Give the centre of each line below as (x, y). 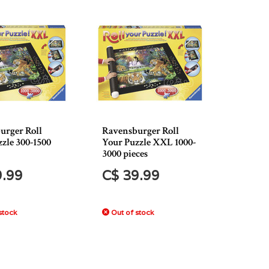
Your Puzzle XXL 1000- (149, 142)
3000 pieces (125, 154)
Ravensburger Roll (141, 131)
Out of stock (132, 212)
